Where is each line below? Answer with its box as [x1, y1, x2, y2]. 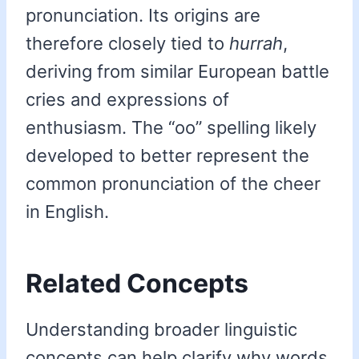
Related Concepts [26, 268, 248, 300]
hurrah [229, 33, 283, 54]
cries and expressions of [26, 89, 229, 111]
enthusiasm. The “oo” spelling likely [26, 117, 317, 139]
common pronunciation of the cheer [26, 173, 321, 195]
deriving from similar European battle [26, 61, 329, 83]
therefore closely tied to [26, 33, 229, 54]
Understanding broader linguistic [26, 319, 297, 341]
